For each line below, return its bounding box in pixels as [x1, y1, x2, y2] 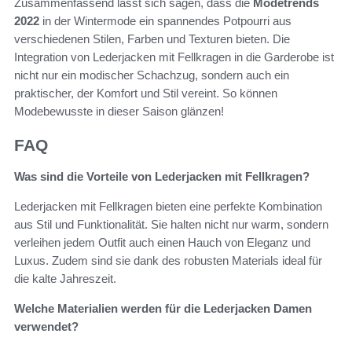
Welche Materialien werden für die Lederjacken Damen [14, 302, 312, 316]
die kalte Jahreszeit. [14, 272, 116, 286]
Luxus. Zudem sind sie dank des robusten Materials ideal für [14, 254, 322, 268]
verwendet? [14, 320, 79, 334]
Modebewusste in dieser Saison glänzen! [14, 104, 224, 118]
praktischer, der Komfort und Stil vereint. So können [14, 86, 277, 100]
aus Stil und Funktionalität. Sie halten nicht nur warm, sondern [14, 218, 328, 232]
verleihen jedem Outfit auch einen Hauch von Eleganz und [14, 236, 310, 250]
